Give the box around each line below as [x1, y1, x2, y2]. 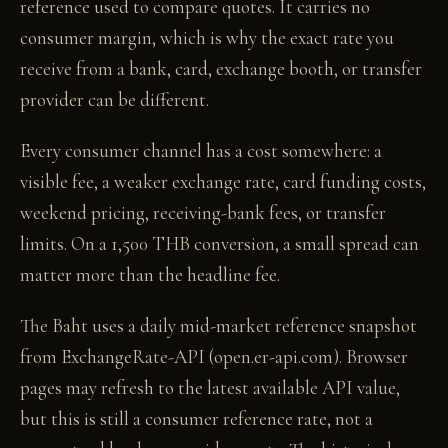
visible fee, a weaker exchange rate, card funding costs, [20, 170, 426, 193]
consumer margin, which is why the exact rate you [20, 26, 394, 49]
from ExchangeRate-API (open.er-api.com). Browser [20, 345, 408, 368]
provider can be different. [20, 88, 209, 111]
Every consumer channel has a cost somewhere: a [20, 139, 382, 162]
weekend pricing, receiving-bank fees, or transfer [20, 201, 386, 224]
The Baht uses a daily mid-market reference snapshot [20, 314, 417, 337]
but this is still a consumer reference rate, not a [20, 407, 373, 430]
